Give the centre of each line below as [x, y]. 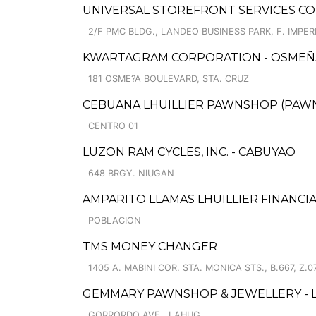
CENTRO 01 [113, 126]
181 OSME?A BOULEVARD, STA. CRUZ [169, 79]
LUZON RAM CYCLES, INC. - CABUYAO [189, 152]
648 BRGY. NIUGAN [131, 173]
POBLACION [115, 220]
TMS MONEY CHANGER [150, 247]
